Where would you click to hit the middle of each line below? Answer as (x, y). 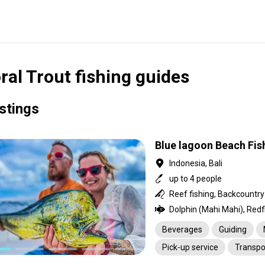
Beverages (182, 230)
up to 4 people (195, 179)
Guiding (233, 230)
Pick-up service (190, 247)
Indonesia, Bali (196, 163)
